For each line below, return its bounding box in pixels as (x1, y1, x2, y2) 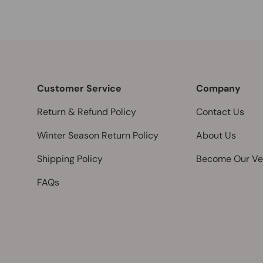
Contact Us (196, 106, 244, 119)
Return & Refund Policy (37, 106, 136, 119)
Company (196, 82, 241, 95)
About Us (196, 129, 236, 142)
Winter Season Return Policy (37, 129, 159, 142)
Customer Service (37, 82, 122, 95)
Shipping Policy (37, 153, 103, 166)
